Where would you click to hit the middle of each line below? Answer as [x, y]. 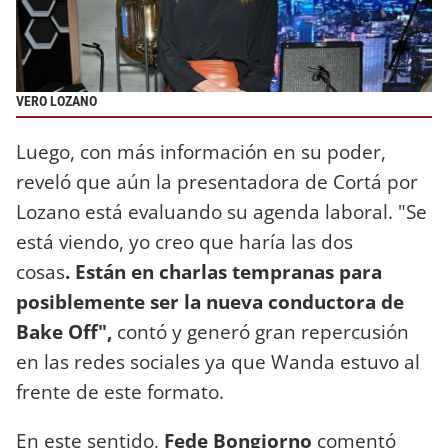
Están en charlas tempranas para [228, 272]
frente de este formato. [122, 392]
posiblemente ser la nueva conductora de [210, 302]
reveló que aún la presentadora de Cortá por [217, 182]
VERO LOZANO [56, 101]
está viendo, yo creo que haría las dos [184, 242]
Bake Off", [64, 332]
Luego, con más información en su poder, [201, 152]
